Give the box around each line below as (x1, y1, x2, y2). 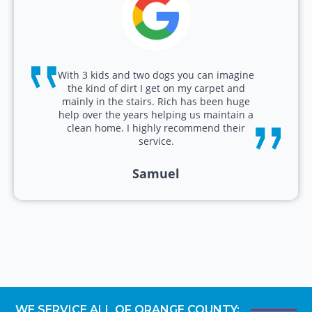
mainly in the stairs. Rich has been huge (62, 94, 250, 108)
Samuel (132, 164, 180, 182)
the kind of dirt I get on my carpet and (67, 81, 245, 95)
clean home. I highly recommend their (67, 120, 245, 134)
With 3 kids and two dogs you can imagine (58, 68, 254, 81)
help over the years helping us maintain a (58, 107, 253, 121)
